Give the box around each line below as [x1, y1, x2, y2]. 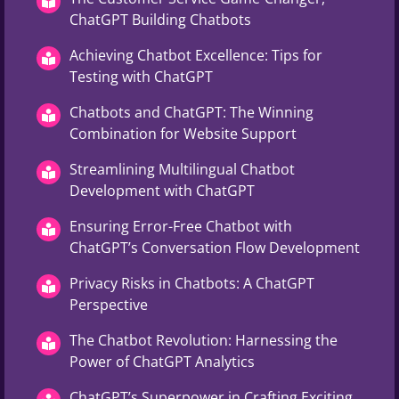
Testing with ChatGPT [69, 66, 213, 86]
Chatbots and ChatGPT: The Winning [69, 102, 313, 122]
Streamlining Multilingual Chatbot [69, 159, 295, 179]
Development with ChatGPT [69, 180, 255, 200]
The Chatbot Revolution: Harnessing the [69, 330, 338, 350]
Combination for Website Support [69, 123, 297, 143]
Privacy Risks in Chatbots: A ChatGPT [69, 273, 314, 293]
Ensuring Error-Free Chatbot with [69, 216, 292, 236]
